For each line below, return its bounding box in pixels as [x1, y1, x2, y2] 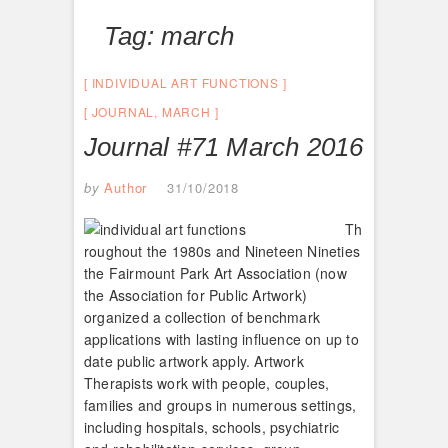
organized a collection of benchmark [84, 306, 320, 327]
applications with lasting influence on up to [84, 328, 359, 349]
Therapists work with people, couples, [84, 372, 330, 393]
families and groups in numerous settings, [84, 394, 357, 415]
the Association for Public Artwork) [84, 284, 307, 305]
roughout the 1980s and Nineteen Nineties [84, 240, 360, 261]
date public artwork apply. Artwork [84, 350, 304, 371]
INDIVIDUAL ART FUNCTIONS [91, 73, 279, 91]
